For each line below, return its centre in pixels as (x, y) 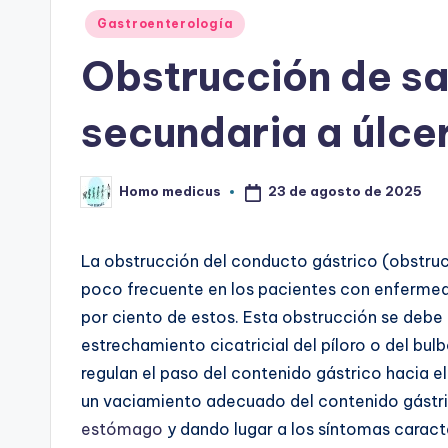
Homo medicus (170, 191)
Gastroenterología (165, 23)
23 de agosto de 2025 (344, 191)
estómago (122, 428)
